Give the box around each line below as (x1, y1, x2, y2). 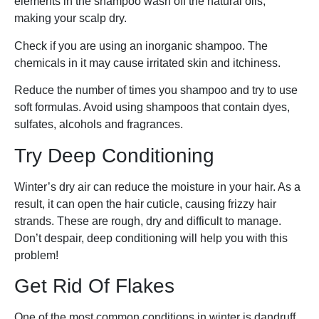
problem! (14, 249, 58, 261)
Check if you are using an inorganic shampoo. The (14, 39, 268, 52)
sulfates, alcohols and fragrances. (14, 118, 183, 131)
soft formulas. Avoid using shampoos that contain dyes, (14, 101, 290, 114)
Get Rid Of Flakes (14, 274, 174, 297)
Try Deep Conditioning (14, 144, 214, 167)
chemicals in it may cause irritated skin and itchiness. (14, 56, 281, 69)
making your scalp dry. (14, 12, 127, 25)
